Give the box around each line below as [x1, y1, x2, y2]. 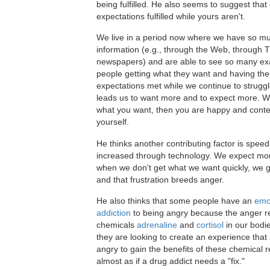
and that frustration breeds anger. [96, 174, 224, 184]
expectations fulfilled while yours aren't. [96, 11, 245, 21]
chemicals [96, 220, 137, 230]
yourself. [96, 117, 129, 127]
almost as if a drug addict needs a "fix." [96, 256, 245, 266]
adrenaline [137, 220, 177, 230]
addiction [96, 208, 131, 218]
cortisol [196, 220, 224, 230]
